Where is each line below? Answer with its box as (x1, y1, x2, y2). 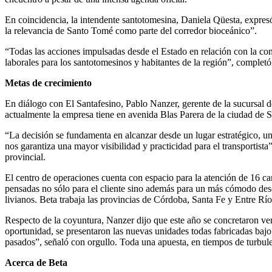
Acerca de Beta (5, 257, 67, 268)
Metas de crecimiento (5, 77, 92, 88)
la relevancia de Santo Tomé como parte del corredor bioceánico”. (5, 25, 257, 36)
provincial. (5, 151, 46, 162)
